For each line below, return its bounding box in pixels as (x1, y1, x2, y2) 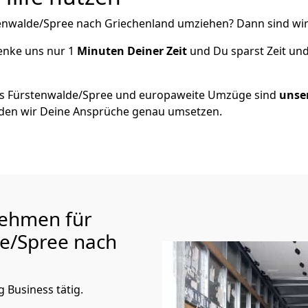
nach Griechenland (74, 16, 177, 31)
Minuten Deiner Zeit (77, 43, 187, 58)
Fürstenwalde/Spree (8, 87, 113, 102)
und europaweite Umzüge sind (113, 87, 279, 102)
